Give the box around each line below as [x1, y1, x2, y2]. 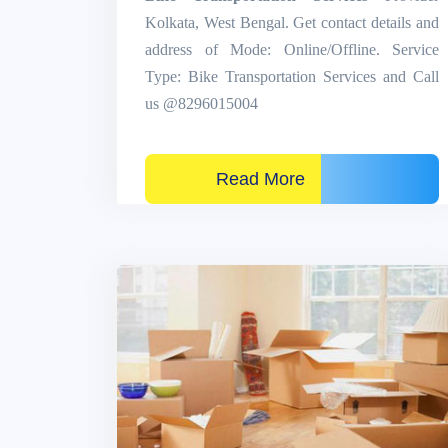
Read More [161, 168, 305, 189]
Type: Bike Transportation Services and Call [145, 67, 439, 85]
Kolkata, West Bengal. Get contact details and [145, 13, 439, 31]
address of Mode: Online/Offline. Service [145, 40, 439, 58]
